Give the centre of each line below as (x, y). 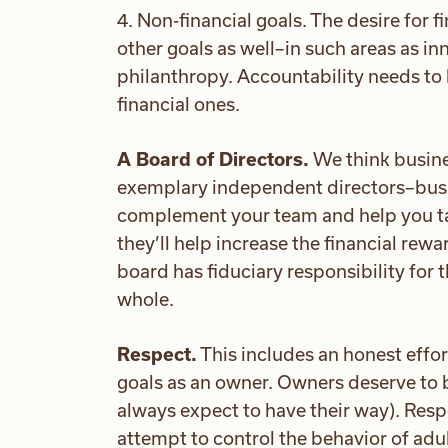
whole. (145, 299)
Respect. (157, 354)
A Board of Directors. (213, 159)
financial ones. (178, 104)
